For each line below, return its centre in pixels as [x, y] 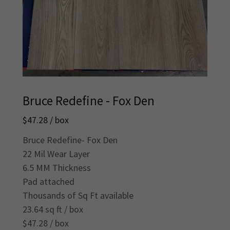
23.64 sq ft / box [53, 209]
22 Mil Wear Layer [56, 154]
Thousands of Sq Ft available [79, 196]
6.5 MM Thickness [57, 168]
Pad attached [49, 182]
